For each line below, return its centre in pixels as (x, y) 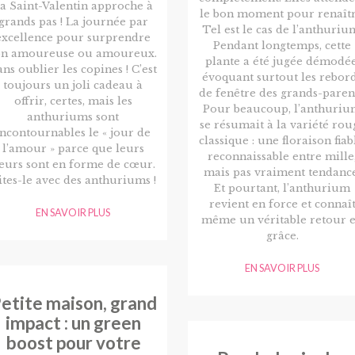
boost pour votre (73, 342)
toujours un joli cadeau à (73, 86)
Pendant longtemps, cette (282, 46)
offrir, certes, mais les (73, 101)
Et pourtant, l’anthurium (282, 189)
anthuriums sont (73, 117)
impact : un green (73, 323)
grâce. (282, 236)
